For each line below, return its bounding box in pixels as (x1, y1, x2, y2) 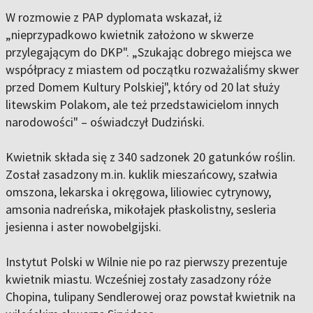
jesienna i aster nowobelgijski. (6, 219, 161, 235)
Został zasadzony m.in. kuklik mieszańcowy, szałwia (6, 166, 277, 183)
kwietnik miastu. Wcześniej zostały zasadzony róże (6, 271, 271, 288)
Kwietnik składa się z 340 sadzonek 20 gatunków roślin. (6, 149, 296, 166)
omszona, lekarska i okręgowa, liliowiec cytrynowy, (6, 184, 271, 201)
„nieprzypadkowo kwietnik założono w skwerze (6, 27, 254, 43)
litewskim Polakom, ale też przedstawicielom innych (6, 96, 279, 113)
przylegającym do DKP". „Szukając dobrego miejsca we (6, 44, 291, 61)
